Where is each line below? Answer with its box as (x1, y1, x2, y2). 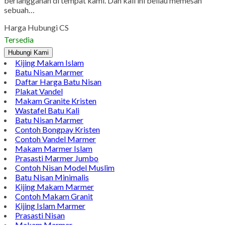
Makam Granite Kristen (15, 104, 96, 115)
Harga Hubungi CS (4, 31, 69, 41)
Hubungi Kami (8, 57, 49, 65)
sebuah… (4, 14, 35, 24)
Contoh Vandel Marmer (15, 143, 96, 153)
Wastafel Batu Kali (15, 114, 79, 124)
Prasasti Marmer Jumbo (15, 162, 98, 172)
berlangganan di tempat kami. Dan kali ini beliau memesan (4, 4, 202, 14)
